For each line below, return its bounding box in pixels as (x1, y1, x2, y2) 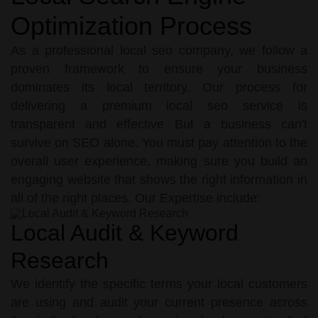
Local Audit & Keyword (11, 219, 238, 246)
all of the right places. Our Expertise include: (11, 190, 261, 205)
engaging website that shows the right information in (11, 172, 307, 187)
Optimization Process (11, 11, 252, 40)
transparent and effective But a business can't (11, 116, 307, 131)
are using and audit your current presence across (11, 295, 307, 309)
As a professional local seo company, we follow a (11, 43, 307, 57)
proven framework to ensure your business (11, 61, 307, 76)
